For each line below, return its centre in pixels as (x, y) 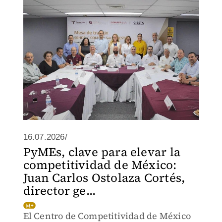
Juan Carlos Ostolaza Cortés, (104, 178)
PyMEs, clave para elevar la (102, 152)
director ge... (59, 191)
